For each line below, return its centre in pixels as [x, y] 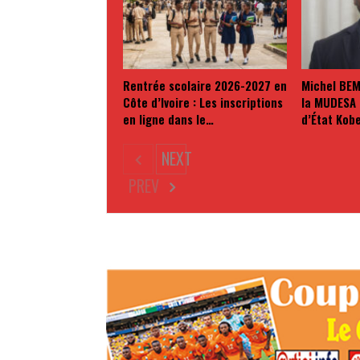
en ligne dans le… [168, 119]
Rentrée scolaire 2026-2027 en [205, 86]
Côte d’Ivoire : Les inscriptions [203, 102]
